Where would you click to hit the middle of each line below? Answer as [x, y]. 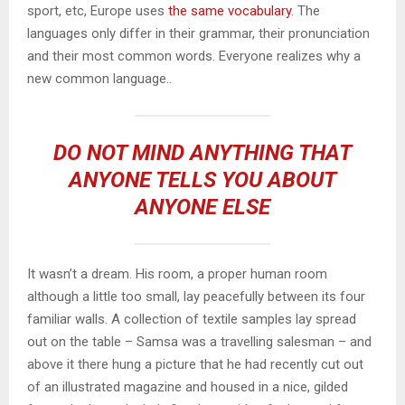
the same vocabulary [230, 10]
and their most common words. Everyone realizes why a [194, 56]
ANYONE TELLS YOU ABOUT [202, 179]
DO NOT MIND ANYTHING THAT [202, 152]
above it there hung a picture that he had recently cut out [195, 364]
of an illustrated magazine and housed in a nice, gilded [188, 386]
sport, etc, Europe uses [98, 10]
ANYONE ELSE [202, 207]
